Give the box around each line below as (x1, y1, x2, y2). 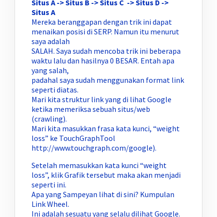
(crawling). (31, 114, 67, 124)
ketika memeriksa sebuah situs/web (31, 104, 150, 114)
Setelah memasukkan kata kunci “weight (31, 160, 167, 170)
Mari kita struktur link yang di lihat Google (31, 94, 171, 105)
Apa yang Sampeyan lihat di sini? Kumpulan (31, 189, 174, 200)
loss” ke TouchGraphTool (31, 133, 115, 143)
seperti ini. (31, 180, 66, 190)
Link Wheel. (31, 199, 69, 209)
